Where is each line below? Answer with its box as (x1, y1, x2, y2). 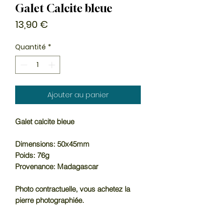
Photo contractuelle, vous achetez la (15, 184, 130, 194)
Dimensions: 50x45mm (15, 139, 89, 149)
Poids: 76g (15, 150, 49, 160)
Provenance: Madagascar (15, 161, 98, 171)
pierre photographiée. (15, 195, 84, 205)
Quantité (15, 42, 46, 52)
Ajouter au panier (47, 89, 109, 100)
